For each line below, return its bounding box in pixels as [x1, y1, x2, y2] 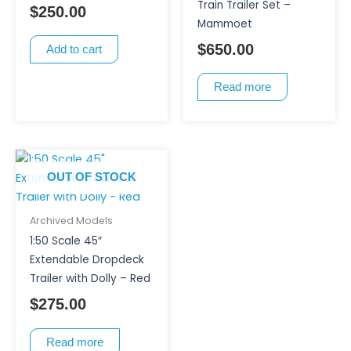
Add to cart [45, 43, 102, 56]
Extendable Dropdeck [29, 252, 144, 268]
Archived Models [29, 214, 113, 228]
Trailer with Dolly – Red [29, 271, 150, 287]
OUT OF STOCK [47, 170, 136, 183]
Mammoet [197, 16, 252, 32]
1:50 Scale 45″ [29, 233, 102, 249]
